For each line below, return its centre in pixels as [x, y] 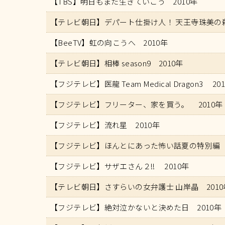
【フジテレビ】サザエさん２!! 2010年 [120, 166]
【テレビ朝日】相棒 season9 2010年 [117, 63]
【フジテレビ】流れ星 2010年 [105, 125]
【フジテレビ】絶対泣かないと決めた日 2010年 [136, 207]
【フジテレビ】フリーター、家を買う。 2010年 [137, 104]
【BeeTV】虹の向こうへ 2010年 [109, 42]
